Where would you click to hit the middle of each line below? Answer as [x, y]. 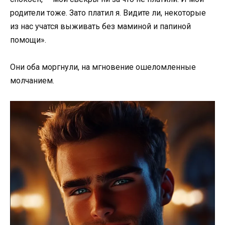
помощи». [28, 40]
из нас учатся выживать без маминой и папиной [100, 26]
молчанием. [32, 81]
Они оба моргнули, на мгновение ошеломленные [103, 67]
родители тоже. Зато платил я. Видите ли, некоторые [108, 13]
